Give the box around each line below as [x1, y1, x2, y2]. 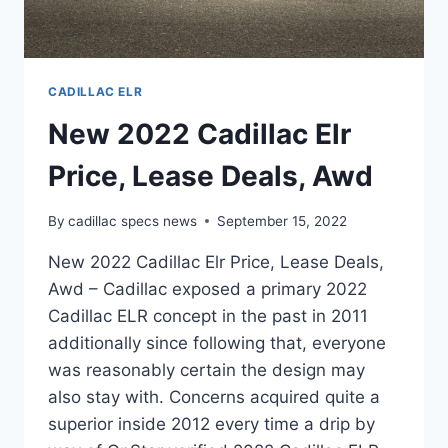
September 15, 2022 [217, 212, 348, 229]
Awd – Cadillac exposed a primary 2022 [48, 278, 367, 299]
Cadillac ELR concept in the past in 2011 [48, 305, 368, 326]
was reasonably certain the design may [48, 359, 365, 380]
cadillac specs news [68, 212, 198, 229]
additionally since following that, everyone [48, 332, 386, 353]
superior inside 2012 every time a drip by [48, 413, 375, 434]
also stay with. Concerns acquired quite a [48, 386, 380, 407]
